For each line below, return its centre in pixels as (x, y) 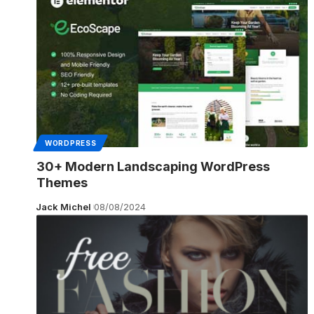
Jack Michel (63, 206)
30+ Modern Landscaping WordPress (153, 166)
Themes (62, 182)
